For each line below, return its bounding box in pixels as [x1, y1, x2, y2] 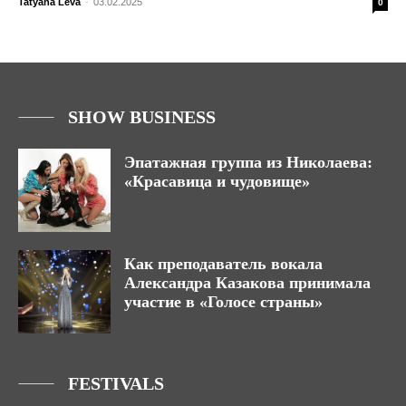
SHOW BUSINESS [68, 107, 216, 128]
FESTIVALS [68, 373, 164, 394]
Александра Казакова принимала [124, 274, 371, 293]
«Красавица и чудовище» [124, 172, 310, 191]
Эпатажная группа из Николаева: [124, 153, 372, 172]
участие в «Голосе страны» [124, 293, 323, 312]
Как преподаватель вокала [124, 255, 323, 274]
